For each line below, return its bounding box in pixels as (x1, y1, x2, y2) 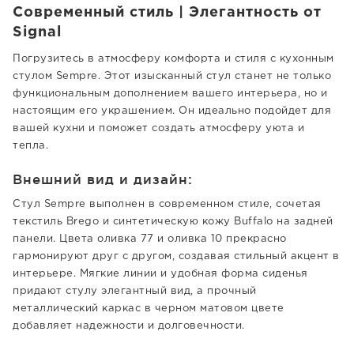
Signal (13, 26, 62, 39)
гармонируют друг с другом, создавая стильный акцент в (13, 252, 340, 261)
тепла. (13, 141, 48, 150)
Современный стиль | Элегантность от (13, 6, 322, 19)
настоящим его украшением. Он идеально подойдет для (13, 107, 331, 115)
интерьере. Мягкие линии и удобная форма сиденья (13, 269, 308, 278)
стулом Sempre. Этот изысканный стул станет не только (13, 72, 331, 81)
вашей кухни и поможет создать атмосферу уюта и (13, 124, 304, 133)
